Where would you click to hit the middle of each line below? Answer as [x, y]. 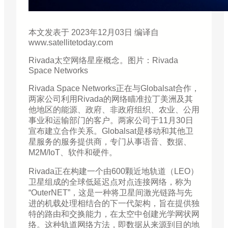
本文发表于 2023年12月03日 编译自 [94, 33]
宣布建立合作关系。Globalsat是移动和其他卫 [111, 131]
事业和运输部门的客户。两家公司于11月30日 [111, 121]
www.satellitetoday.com [71, 43]
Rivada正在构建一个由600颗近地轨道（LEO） [113, 172]
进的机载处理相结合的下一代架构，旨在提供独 [114, 204]
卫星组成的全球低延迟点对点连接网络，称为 [110, 182]
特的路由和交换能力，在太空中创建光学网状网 [114, 214]
